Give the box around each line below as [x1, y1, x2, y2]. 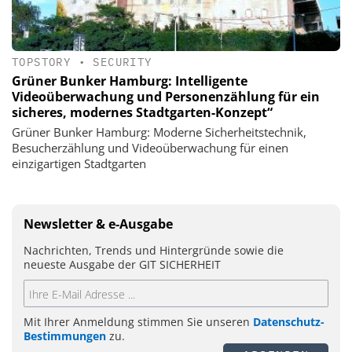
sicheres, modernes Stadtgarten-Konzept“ [12, 104, 273, 122]
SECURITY [93, 54, 152, 69]
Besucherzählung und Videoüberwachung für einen [12, 140, 288, 156]
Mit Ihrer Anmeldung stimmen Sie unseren [24, 314, 253, 330]
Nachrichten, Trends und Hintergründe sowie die [24, 243, 284, 258]
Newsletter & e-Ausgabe [24, 215, 173, 233]
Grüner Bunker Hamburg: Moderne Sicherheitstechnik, [12, 124, 306, 141]
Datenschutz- [253, 314, 324, 330]
